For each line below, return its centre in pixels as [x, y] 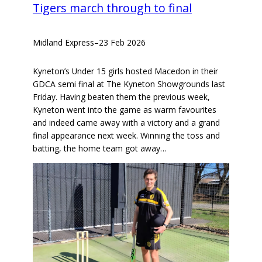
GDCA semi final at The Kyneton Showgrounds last [129, 84]
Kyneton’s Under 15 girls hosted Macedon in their [125, 71]
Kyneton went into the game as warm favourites [125, 110]
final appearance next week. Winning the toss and [126, 136]
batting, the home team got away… [100, 149]
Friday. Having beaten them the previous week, [121, 97]
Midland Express [63, 42]
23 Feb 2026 [122, 42]
